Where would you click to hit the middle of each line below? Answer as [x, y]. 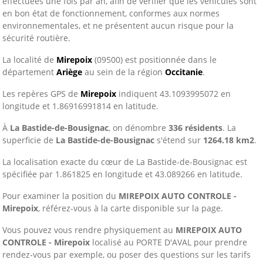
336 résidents [195, 128]
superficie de [29, 140]
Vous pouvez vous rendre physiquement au [89, 230]
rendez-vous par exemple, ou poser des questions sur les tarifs [127, 254]
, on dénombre [139, 128]
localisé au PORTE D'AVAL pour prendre [168, 242]
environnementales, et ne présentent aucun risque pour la [118, 26]
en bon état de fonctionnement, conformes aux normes [111, 13]
